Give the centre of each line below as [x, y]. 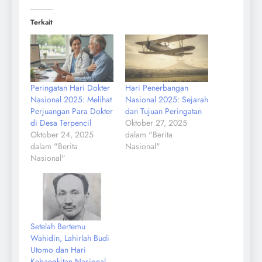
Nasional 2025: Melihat [71, 100]
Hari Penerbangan [157, 88]
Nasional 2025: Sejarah [167, 100]
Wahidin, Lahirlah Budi [70, 238]
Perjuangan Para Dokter [72, 111]
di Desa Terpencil [61, 123]
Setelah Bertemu [58, 227]
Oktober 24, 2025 [62, 135]
